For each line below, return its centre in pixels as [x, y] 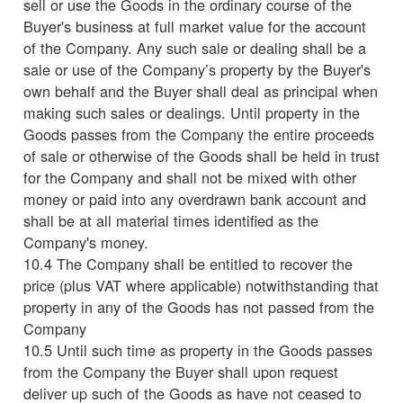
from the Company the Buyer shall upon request [181, 371]
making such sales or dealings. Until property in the [192, 112]
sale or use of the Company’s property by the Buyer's [197, 69]
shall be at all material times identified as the [171, 220]
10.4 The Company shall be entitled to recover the [188, 263]
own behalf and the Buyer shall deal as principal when [201, 90]
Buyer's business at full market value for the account [195, 26]
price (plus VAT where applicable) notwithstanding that [201, 285]
